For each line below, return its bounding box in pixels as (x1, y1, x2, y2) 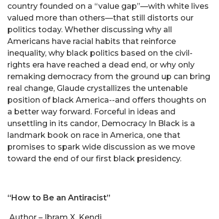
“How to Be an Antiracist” (7, 193, 110, 203)
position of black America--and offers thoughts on (7, 95, 206, 105)
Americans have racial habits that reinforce (7, 37, 176, 46)
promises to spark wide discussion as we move (7, 142, 195, 152)
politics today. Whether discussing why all (7, 25, 172, 35)
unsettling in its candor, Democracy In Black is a (7, 119, 195, 129)
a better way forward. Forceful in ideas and (7, 107, 175, 117)
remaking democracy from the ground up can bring (7, 72, 210, 82)
